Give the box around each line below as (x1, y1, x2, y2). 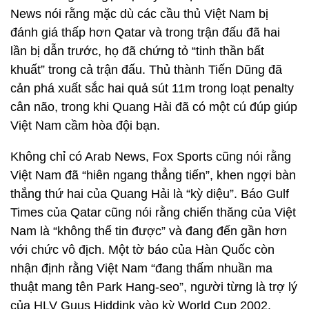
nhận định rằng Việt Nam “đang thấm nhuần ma (10, 261, 272, 275)
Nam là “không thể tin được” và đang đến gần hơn (10, 224, 287, 238)
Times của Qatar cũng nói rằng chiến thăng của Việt (10, 206, 296, 219)
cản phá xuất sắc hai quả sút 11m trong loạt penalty (10, 81, 294, 95)
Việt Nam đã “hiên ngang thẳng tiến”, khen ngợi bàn (10, 168, 296, 182)
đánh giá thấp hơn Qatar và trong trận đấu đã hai (10, 26, 280, 39)
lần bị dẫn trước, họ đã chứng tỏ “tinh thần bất (10, 44, 264, 58)
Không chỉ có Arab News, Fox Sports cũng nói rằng (10, 150, 291, 163)
